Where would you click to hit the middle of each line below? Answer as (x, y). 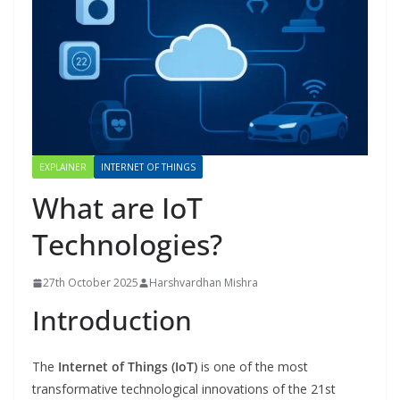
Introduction (112, 321)
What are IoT (117, 208)
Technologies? (127, 245)
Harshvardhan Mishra (204, 283)
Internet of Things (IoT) (128, 367)
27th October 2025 (91, 283)
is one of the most (253, 367)
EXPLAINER (63, 167)
